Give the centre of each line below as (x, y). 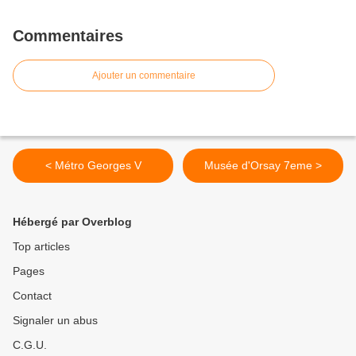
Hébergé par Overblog (72, 221)
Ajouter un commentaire (144, 75)
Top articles (41, 246)
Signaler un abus (55, 320)
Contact (32, 295)
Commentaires (68, 35)
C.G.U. (30, 344)
